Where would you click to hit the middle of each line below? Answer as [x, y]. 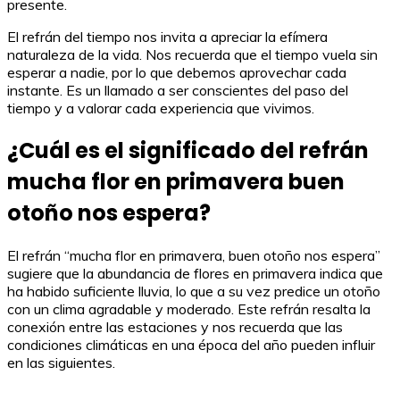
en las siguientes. [61, 362]
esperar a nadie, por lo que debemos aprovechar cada [177, 72]
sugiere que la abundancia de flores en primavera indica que [195, 273]
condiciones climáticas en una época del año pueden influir [191, 344]
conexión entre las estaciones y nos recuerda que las [175, 326]
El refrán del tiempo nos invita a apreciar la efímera [167, 37]
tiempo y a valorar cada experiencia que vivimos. [161, 108]
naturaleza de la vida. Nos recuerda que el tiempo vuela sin [192, 54]
